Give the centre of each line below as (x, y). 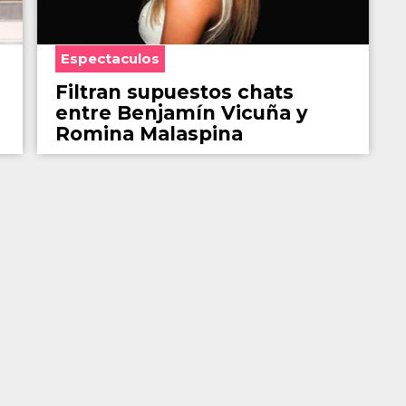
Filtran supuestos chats (175, 92)
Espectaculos (111, 59)
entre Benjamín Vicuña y (182, 113)
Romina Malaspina (150, 134)
